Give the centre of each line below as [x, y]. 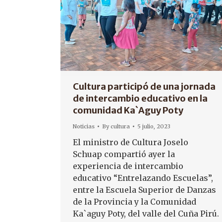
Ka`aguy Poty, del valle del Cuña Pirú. [146, 214]
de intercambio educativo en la [140, 99]
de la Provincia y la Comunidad [135, 202]
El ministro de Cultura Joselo [131, 142]
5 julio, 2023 [154, 127]
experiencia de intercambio [128, 166]
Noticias [84, 127]
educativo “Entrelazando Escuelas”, [143, 178]
